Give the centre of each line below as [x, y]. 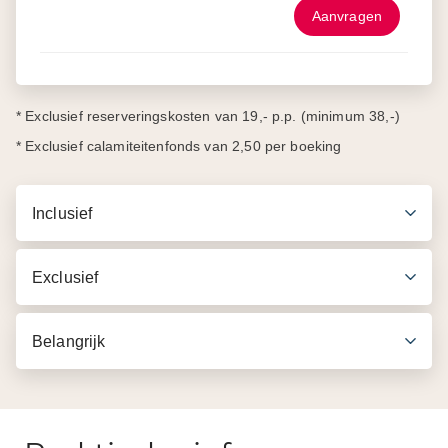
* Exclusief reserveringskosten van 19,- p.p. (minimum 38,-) [208, 116]
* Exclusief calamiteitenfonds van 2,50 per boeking [179, 146]
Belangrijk [69, 341]
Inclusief [62, 213]
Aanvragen [346, 16]
